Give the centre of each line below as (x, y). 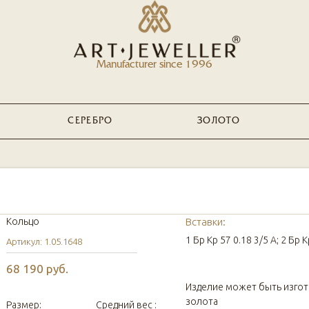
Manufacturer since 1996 (154, 65)
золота (202, 301)
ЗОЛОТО (219, 121)
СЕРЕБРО (90, 121)
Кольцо (23, 221)
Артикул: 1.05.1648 (44, 241)
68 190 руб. (37, 269)
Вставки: (206, 222)
